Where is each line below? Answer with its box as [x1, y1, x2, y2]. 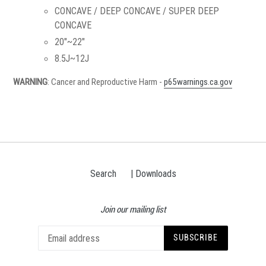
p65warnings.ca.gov [164, 76, 232, 88]
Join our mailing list [100, 204, 166, 216]
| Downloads [130, 167, 176, 180]
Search [90, 167, 116, 180]
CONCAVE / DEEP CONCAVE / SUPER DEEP [55, 4, 219, 17]
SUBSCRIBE [173, 233, 218, 243]
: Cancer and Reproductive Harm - [47, 76, 164, 88]
